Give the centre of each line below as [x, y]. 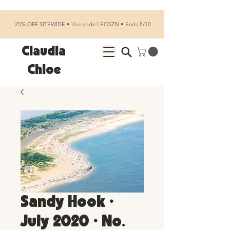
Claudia [44, 52]
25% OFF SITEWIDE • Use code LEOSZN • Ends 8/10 [82, 24]
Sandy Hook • [67, 202]
